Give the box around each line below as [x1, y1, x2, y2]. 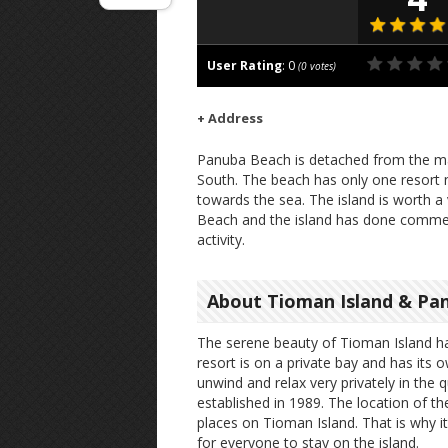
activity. [197, 230, 245, 249]
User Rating [207, 57, 282, 74]
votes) [307, 59, 336, 73]
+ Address [197, 109, 263, 127]
